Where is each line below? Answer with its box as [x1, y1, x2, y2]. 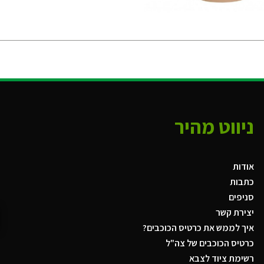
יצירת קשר [215, 206, 254, 219]
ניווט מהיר [174, 113, 254, 140]
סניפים [228, 191, 254, 203]
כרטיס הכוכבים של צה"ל [165, 237, 254, 249]
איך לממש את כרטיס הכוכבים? [142, 222, 254, 234]
